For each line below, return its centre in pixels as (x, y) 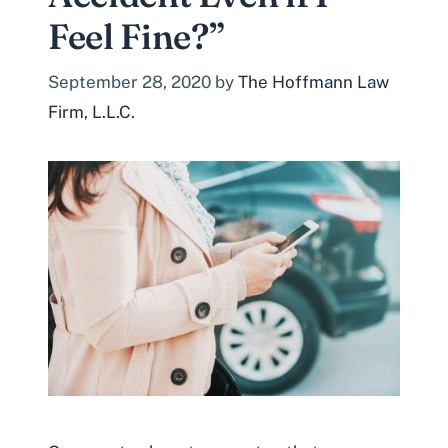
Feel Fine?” (136, 37)
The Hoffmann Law (313, 81)
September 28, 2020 (129, 81)
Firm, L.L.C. (91, 111)
